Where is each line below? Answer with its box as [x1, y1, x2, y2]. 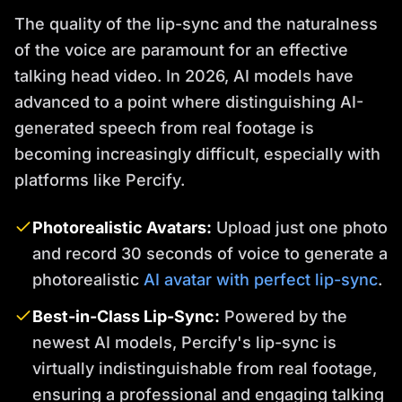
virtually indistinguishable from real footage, [32, 359, 377, 379]
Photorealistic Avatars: [32, 218, 212, 238]
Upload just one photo [212, 218, 388, 238]
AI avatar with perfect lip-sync [144, 270, 378, 290]
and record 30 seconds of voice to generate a [32, 244, 388, 264]
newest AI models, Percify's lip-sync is [32, 333, 336, 353]
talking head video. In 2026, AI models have [14, 66, 354, 86]
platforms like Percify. [14, 170, 185, 190]
